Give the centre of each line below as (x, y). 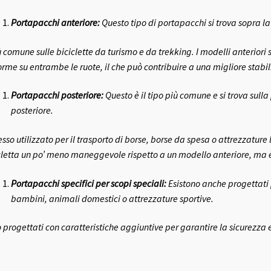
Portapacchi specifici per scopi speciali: (88, 183)
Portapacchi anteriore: (55, 23)
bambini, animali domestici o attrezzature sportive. (112, 198)
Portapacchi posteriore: (57, 95)
